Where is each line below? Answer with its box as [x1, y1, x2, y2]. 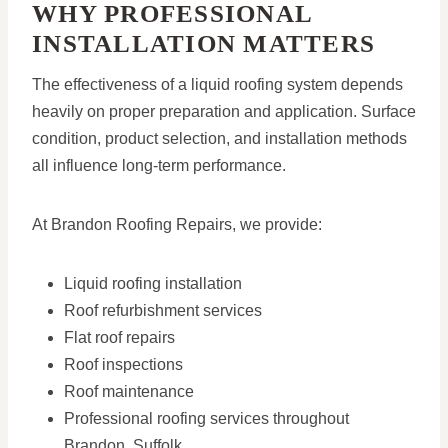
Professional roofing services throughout [64, 410, 349, 428]
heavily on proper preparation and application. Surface [32, 103, 416, 121]
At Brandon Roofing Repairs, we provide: [32, 216, 322, 234]
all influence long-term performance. [32, 157, 286, 175]
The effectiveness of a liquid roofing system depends [32, 76, 403, 94]
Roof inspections [64, 356, 183, 374]
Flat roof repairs [64, 329, 175, 347]
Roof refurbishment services [64, 302, 262, 320]
